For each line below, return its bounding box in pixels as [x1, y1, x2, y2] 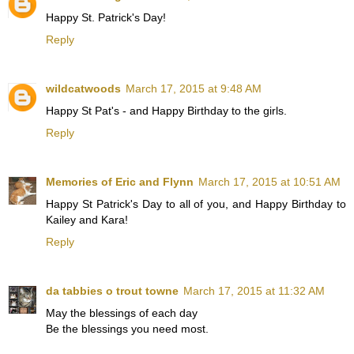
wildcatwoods [46, 82, 121, 96]
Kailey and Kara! [46, 213, 128, 227]
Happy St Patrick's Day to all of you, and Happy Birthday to [46, 198, 346, 211]
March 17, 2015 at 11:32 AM [183, 284, 325, 298]
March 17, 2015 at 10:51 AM [198, 175, 341, 189]
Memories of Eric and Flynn [46, 175, 194, 189]
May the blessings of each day [46, 307, 198, 320]
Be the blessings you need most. [46, 322, 209, 336]
